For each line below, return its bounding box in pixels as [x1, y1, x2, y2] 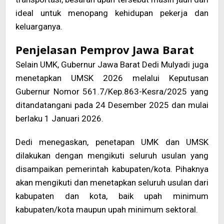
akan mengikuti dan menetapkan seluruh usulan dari [15, 177, 208, 188]
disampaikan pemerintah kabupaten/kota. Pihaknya [15, 164, 208, 174]
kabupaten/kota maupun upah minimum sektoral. [15, 204, 198, 215]
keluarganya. [15, 21, 62, 32]
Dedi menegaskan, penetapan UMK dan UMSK [15, 137, 208, 147]
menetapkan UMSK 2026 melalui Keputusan [15, 73, 208, 83]
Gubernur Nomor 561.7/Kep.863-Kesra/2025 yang [15, 86, 208, 97]
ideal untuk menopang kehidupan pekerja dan [15, 8, 208, 18]
